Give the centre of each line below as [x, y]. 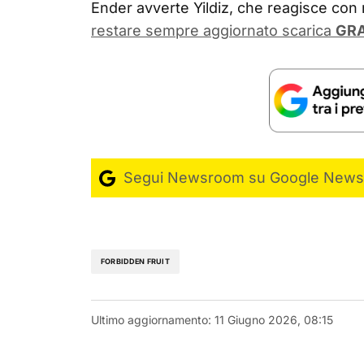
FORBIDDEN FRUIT [135, 262]
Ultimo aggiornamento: [151, 319]
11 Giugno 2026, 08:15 [274, 319]
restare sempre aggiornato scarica [213, 31]
